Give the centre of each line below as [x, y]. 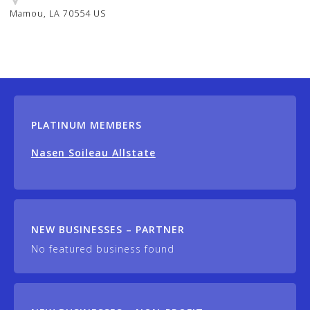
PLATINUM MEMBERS [86, 125]
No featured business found [102, 248]
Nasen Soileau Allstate [93, 152]
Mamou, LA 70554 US [58, 13]
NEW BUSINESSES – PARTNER [108, 229]
